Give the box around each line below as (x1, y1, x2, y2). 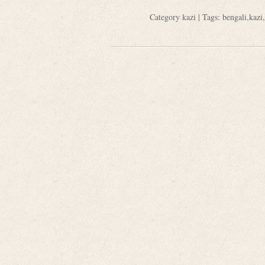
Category (149, 11, 182, 22)
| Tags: (195, 11, 222, 22)
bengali (222, 11, 247, 22)
